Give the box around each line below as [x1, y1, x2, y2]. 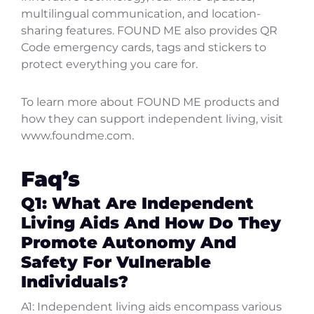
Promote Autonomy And [21, 232, 236, 253]
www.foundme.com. [21, 129, 134, 143]
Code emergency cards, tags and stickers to [21, 41, 266, 55]
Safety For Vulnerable [21, 252, 211, 273]
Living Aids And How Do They [21, 212, 281, 233]
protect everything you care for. [21, 57, 198, 71]
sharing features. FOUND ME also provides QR [21, 24, 278, 38]
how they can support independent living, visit [21, 112, 283, 126]
